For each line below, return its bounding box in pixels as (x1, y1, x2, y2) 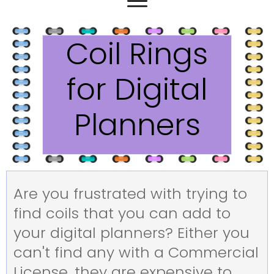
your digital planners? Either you (13, 222, 250, 243)
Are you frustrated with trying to (13, 183, 247, 204)
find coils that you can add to (13, 202, 231, 223)
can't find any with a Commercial (13, 242, 259, 262)
